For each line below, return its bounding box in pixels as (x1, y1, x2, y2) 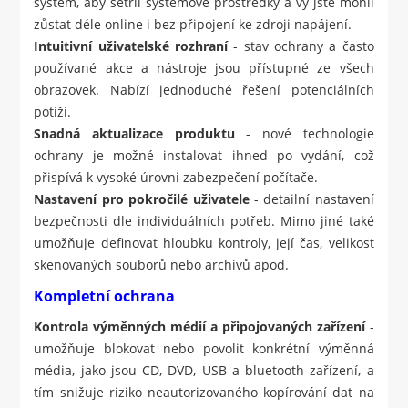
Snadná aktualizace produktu (34, 125, 235, 143)
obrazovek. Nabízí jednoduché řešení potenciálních (34, 81, 374, 99)
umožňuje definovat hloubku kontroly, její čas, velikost (34, 234, 374, 252)
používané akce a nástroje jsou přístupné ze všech (34, 59, 374, 77)
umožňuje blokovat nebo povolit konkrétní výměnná (34, 340, 374, 358)
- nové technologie (234, 125, 374, 143)
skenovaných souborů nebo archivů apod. (34, 256, 290, 274)
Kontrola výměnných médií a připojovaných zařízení (34, 318, 365, 336)
